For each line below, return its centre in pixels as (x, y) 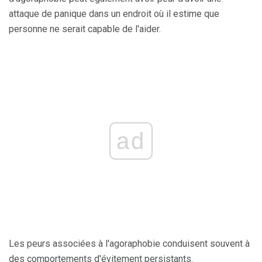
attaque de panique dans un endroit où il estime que (114, 13)
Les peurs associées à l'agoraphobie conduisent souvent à (129, 243)
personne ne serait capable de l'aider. (85, 29)
